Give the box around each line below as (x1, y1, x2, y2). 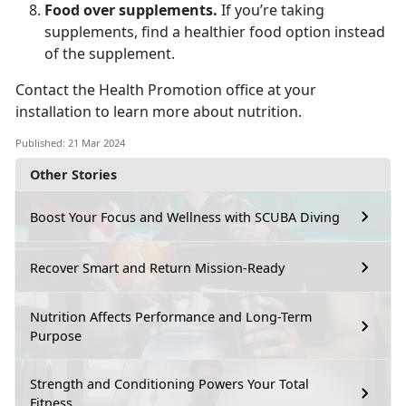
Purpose (30, 327, 82, 345)
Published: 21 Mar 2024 (15, 136, 125, 150)
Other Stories (30, 166, 117, 184)
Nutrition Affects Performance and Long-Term (30, 308, 312, 326)
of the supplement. (44, 43, 175, 64)
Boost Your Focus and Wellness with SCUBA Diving (30, 208, 340, 226)
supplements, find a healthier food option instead (44, 22, 385, 43)
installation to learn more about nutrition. (15, 101, 302, 122)
